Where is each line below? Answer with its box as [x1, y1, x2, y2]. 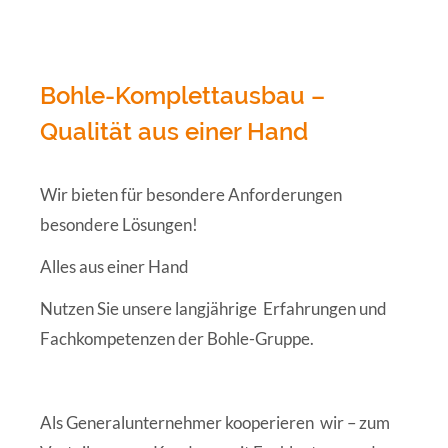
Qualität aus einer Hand [40, 117, 308, 147]
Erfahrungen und [263, 298, 387, 320]
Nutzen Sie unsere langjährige [40, 298, 257, 320]
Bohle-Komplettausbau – [40, 81, 325, 111]
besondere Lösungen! [40, 214, 198, 236]
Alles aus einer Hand [40, 256, 189, 278]
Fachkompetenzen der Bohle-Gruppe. [40, 328, 317, 350]
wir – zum [320, 412, 390, 434]
